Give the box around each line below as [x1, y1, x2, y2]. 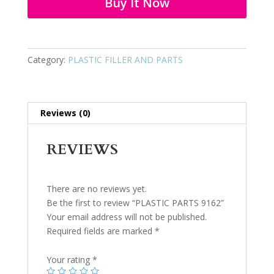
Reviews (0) [40, 106, 91, 119]
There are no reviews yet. [46, 182, 147, 194]
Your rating [46, 253, 92, 265]
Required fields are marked [46, 224, 155, 237]
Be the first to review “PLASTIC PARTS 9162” [46, 196, 224, 209]
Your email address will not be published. [46, 210, 207, 223]
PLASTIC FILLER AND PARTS [67, 53, 183, 65]
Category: [27, 53, 68, 65]
